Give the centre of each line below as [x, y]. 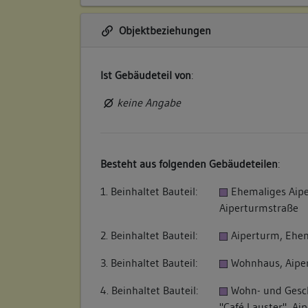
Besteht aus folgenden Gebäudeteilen [189, 164]
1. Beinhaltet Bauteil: [149, 191]
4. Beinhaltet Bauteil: [149, 290]
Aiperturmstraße [259, 208]
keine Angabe [148, 103]
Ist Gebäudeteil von [146, 75]
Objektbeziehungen [163, 31]
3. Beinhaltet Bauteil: [149, 263]
